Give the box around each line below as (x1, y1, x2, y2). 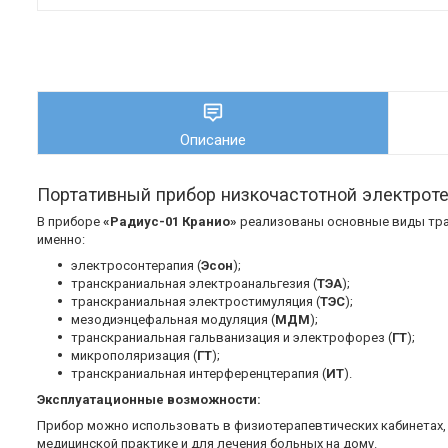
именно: (37, 232, 85, 248)
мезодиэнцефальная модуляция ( (71, 312, 275, 328)
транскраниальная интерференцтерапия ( (71, 366, 326, 382)
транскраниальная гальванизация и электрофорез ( (71, 330, 392, 346)
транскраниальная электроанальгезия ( (71, 276, 317, 292)
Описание (180, 131, 247, 150)
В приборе (37, 214, 103, 230)
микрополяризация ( (71, 348, 197, 364)
